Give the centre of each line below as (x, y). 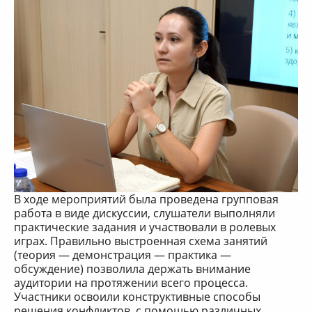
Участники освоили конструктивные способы (137, 297)
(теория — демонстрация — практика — (123, 255)
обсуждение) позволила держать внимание (132, 269)
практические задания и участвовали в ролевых (145, 227)
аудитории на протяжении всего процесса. (131, 283)
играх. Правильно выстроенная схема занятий (141, 241)
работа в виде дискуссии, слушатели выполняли (145, 213)
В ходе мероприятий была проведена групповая (146, 200)
